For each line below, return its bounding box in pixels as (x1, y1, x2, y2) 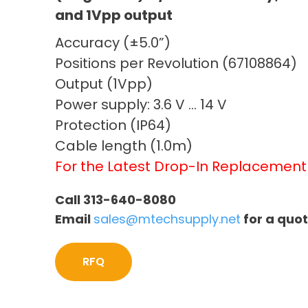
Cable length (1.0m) (55, 136, 192, 156)
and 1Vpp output (55, 5, 173, 25)
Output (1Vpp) (55, 74, 153, 94)
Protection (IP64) (55, 115, 171, 135)
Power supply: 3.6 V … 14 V (55, 95, 227, 115)
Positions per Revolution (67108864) (55, 54, 297, 74)
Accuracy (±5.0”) (55, 33, 170, 53)
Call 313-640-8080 (55, 191, 176, 209)
